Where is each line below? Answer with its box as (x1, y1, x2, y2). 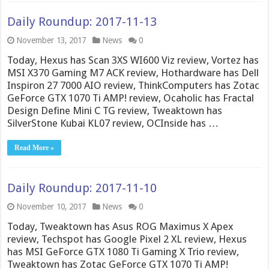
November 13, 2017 (16, 35, 86, 45)
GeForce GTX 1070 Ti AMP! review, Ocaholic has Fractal (7, 92, 255, 104)
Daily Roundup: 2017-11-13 (7, 14, 157, 29)
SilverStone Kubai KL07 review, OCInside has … (7, 117, 219, 129)
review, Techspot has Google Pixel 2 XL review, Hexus (7, 233, 247, 245)
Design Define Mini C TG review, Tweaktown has (7, 104, 223, 116)
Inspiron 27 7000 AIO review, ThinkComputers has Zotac (7, 79, 260, 91)
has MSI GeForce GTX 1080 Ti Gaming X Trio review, (7, 246, 240, 258)
